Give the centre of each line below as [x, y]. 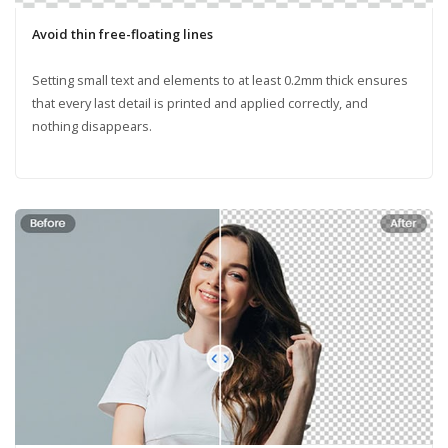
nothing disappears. [91, 126]
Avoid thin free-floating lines [122, 34]
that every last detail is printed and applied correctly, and [199, 103]
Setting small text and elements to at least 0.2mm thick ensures [219, 80]
